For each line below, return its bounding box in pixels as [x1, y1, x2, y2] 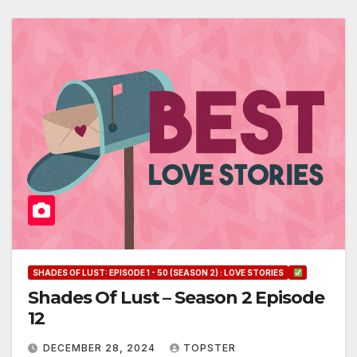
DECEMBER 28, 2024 [43, 341, 159, 354]
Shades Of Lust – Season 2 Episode [28, 286, 324, 308]
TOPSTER [183, 341, 236, 354]
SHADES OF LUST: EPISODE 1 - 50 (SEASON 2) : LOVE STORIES [33, 267, 284, 277]
